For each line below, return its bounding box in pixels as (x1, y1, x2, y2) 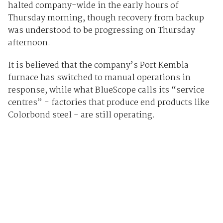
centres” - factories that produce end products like (7, 96, 210, 110)
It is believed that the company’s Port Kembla (7, 59, 189, 73)
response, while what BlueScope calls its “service (7, 84, 205, 98)
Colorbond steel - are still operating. (7, 109, 155, 122)
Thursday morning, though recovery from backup (7, 11, 204, 25)
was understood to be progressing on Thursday (7, 24, 195, 38)
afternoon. (7, 36, 52, 50)
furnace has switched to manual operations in (7, 71, 191, 85)
